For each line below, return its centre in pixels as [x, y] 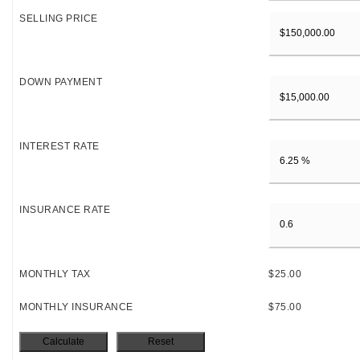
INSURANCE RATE [65, 210]
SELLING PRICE [59, 18]
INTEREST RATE [59, 146]
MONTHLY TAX [55, 274]
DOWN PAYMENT [61, 82]
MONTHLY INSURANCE [76, 307]
